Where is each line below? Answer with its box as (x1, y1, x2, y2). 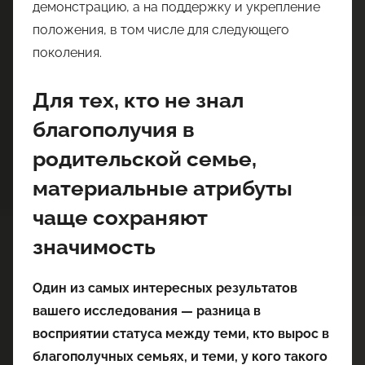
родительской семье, (33, 146, 257, 171)
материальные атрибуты (33, 175, 292, 200)
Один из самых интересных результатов (33, 280, 297, 297)
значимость (33, 234, 156, 259)
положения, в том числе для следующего (33, 21, 289, 37)
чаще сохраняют (33, 204, 208, 230)
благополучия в (33, 117, 195, 142)
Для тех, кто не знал (33, 87, 244, 112)
